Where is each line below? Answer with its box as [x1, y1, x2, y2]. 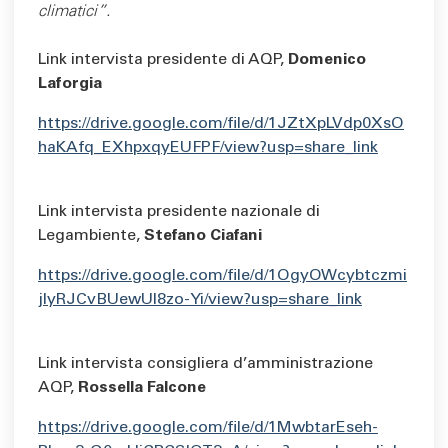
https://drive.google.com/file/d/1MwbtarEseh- [38, 420, 378, 437]
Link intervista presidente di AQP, [38, 52, 288, 69]
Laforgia [38, 76, 102, 93]
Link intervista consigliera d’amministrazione [38, 356, 373, 373]
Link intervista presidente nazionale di [38, 204, 320, 221]
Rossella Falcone [78, 380, 206, 397]
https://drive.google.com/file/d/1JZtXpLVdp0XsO [38, 116, 404, 133]
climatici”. [38, 4, 110, 20]
